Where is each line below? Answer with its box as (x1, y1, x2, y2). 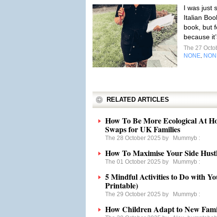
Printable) (105, 180, 138, 191)
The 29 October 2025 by (105, 191, 173, 198)
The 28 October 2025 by (105, 135, 173, 141)
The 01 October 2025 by (105, 158, 173, 165)
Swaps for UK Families (105, 124, 180, 135)
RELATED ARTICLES (107, 96, 169, 103)
